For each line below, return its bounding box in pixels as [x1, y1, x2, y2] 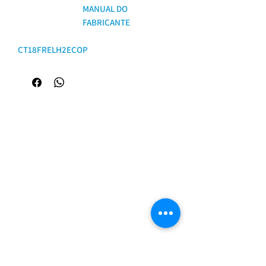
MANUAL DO [83, 3, 128, 14]
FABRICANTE [83, 17, 130, 28]
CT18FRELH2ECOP [18, 44, 88, 55]
